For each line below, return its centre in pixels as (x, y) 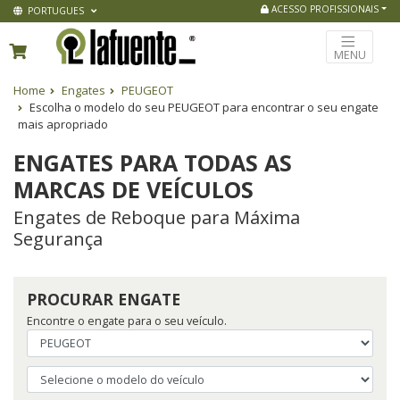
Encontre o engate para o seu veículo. (127, 321)
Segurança (58, 238)
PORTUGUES (54, 11)
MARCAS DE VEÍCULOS (133, 189)
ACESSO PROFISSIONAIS (324, 9)
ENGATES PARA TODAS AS (153, 162)
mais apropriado (63, 125)
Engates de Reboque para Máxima (157, 217)
